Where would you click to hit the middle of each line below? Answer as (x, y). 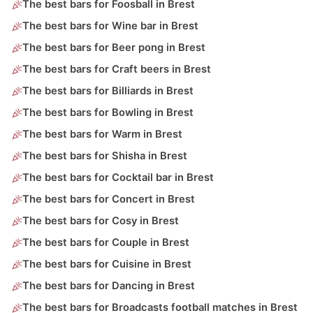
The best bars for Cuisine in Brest (107, 264)
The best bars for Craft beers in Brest (117, 70)
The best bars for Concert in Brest (109, 199)
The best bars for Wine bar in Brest (110, 26)
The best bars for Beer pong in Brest (114, 48)
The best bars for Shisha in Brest (105, 156)
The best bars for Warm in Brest (102, 134)
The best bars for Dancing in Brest (109, 286)
